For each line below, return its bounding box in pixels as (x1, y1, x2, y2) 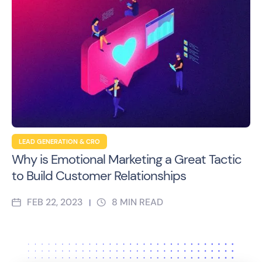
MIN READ (120, 195, 163, 208)
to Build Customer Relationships (12, 167, 186, 184)
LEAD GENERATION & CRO (19, 137, 100, 146)
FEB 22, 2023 (27, 195, 83, 208)
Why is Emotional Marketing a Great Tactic (12, 150, 242, 168)
